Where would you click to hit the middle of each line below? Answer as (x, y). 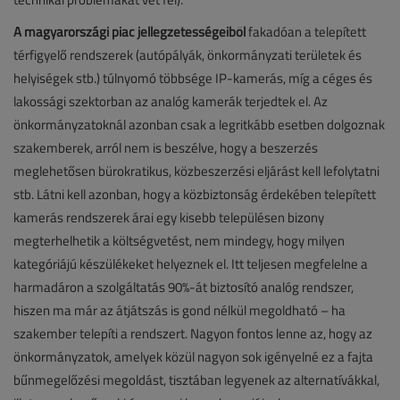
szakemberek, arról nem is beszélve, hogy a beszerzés (166, 148)
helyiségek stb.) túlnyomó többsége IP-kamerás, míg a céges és (193, 79)
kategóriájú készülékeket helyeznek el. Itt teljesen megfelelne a (191, 264)
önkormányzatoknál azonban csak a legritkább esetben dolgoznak (199, 125)
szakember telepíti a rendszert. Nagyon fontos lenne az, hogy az (193, 334)
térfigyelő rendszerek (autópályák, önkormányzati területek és (187, 55)
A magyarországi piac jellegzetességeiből (131, 32)
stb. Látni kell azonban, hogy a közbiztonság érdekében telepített (195, 195)
